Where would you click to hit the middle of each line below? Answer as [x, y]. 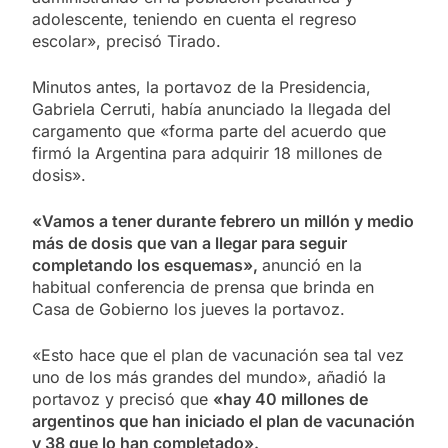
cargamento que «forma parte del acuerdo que [209, 130]
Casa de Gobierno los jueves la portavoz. [188, 308]
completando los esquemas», [147, 264]
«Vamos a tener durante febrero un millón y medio [223, 220]
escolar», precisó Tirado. [126, 40]
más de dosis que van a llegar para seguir [189, 242]
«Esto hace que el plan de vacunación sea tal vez [218, 354]
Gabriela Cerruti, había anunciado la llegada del [211, 108]
